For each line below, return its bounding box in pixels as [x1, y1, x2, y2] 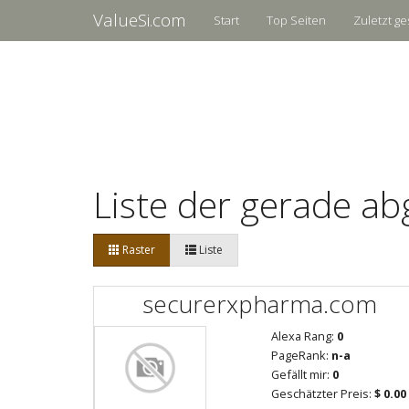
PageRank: [271, 347, 331, 363]
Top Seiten [267, 12, 326, 28]
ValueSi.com [93, 8, 186, 32]
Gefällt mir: [271, 366, 332, 383]
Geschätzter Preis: [271, 385, 374, 402]
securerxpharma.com [142, 287, 377, 320]
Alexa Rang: [271, 328, 337, 344]
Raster [120, 241, 155, 257]
